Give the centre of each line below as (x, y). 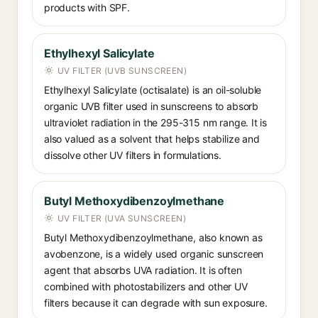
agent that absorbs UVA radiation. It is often (143, 270)
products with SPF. (87, 7)
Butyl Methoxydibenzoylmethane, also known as (153, 237)
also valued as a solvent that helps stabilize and (152, 139)
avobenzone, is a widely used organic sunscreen (154, 254)
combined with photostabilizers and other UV (146, 286)
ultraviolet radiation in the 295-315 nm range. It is (156, 122)
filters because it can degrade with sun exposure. (156, 303)
